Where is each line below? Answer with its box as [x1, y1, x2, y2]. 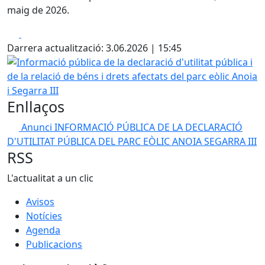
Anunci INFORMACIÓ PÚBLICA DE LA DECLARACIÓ [21, 121, 243, 134]
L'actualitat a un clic [7, 172, 93, 185]
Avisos [26, 195, 54, 208]
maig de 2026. [7, 4, 69, 17]
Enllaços [7, 96, 64, 117]
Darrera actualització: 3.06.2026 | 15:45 [7, 41, 182, 54]
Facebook [21, 27, 64, 40]
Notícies [26, 209, 62, 222]
